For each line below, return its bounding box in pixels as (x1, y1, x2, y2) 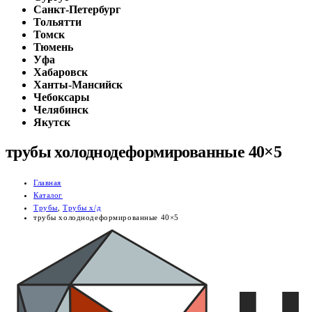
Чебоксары (33, 91, 90, 103)
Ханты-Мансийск (33, 78, 123, 91)
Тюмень (33, 40, 73, 53)
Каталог (33, 190, 63, 199)
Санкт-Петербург (33, 3, 120, 15)
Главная (33, 178, 62, 187)
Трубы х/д (63, 203, 102, 212)
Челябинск (33, 103, 88, 116)
